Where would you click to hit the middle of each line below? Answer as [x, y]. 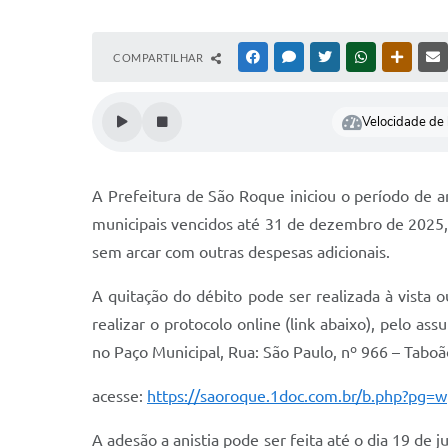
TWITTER [358, 57]
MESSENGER [330, 57]
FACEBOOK [292, 57]
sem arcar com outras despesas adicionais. [241, 252]
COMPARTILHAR [159, 57]
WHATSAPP [400, 57]
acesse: [119, 396]
